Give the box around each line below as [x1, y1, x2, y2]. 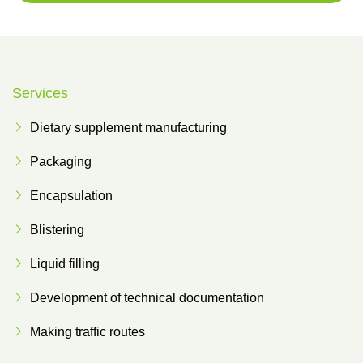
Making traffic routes [30, 325, 145, 339]
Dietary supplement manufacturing [30, 121, 227, 135]
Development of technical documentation [30, 291, 264, 305]
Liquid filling [30, 257, 100, 271]
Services [12, 85, 68, 101]
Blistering [30, 223, 84, 237]
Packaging [30, 155, 92, 169]
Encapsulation [30, 189, 113, 203]
